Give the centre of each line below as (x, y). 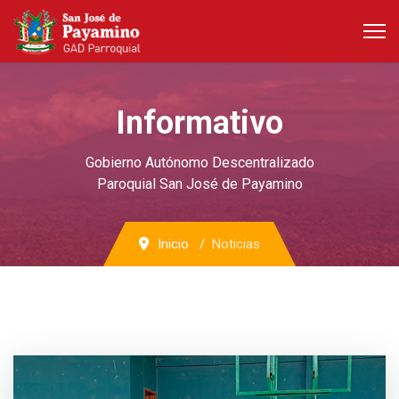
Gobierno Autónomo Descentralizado (199, 163)
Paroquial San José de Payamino (199, 184)
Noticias (236, 244)
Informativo (199, 123)
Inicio (173, 244)
